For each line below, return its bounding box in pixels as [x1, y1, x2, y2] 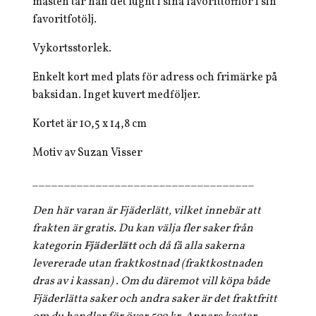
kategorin [32, 238, 84, 254]
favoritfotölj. [32, 12, 97, 28]
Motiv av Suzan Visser [32, 145, 142, 161]
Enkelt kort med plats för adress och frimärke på [32, 70, 277, 85]
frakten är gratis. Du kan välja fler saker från [32, 221, 253, 236]
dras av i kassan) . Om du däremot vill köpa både [32, 274, 270, 289]
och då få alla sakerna [138, 238, 245, 254]
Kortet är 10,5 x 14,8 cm [32, 116, 149, 132]
